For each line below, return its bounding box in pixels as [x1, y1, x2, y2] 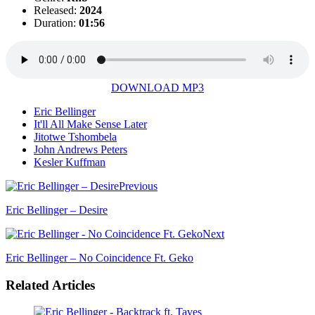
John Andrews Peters [34, 143, 127, 155]
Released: [34, 4, 77, 16]
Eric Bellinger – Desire [6, 203, 108, 216]
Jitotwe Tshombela [34, 130, 117, 143]
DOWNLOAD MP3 [111, 81, 204, 94]
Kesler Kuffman [34, 155, 105, 168]
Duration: [34, 16, 76, 29]
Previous [119, 179, 157, 192]
